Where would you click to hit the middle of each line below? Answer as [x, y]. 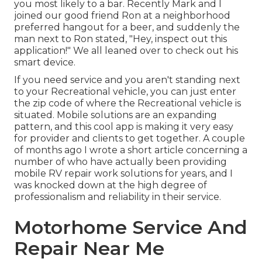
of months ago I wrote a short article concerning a [131, 150]
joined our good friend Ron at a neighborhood [122, 16]
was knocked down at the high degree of [111, 185]
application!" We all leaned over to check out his [126, 51]
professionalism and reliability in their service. [118, 197]
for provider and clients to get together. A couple [130, 139]
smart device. [45, 63]
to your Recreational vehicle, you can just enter [125, 92]
